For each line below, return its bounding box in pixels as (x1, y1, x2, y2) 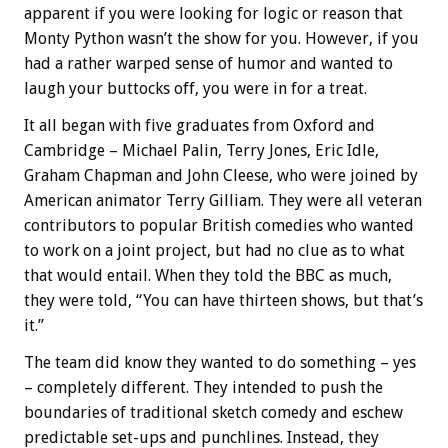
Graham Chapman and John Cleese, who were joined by (24, 166, 418, 186)
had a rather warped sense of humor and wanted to (24, 54, 393, 74)
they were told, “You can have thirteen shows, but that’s (24, 291, 423, 311)
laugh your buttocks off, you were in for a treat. (24, 79, 367, 99)
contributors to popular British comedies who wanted (24, 216, 414, 236)
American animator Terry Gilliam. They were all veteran (24, 191, 422, 211)
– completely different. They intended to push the (24, 378, 383, 398)
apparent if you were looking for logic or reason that (24, 4, 403, 24)
